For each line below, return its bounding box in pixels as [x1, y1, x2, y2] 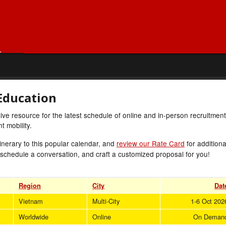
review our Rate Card [117, 138, 185, 148]
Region [19, 181, 41, 190]
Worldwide [19, 211, 48, 221]
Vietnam [19, 196, 43, 206]
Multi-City [92, 196, 120, 206]
